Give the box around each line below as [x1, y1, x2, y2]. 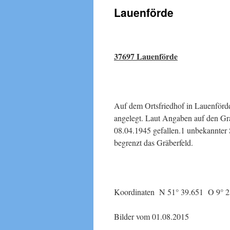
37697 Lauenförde [114, 50, 178, 62]
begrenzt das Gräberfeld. [114, 137, 193, 148]
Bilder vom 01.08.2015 [114, 211, 189, 222]
